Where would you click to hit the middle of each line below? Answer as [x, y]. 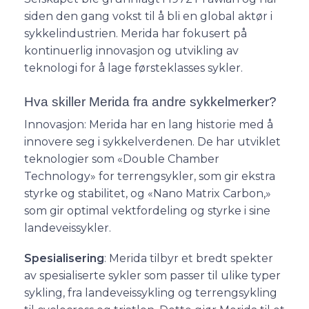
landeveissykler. [68, 228]
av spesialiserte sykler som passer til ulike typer [152, 276]
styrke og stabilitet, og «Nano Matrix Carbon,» [148, 193]
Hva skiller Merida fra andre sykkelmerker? [150, 101]
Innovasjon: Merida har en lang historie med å [149, 124]
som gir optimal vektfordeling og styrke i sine [147, 210]
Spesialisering [64, 259]
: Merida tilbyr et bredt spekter [189, 259]
